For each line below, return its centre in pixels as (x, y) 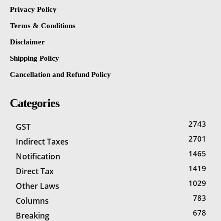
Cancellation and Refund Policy (60, 74)
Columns (32, 201)
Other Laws (37, 186)
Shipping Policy (35, 58)
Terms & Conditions (43, 25)
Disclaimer (27, 42)
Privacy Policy (33, 9)
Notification (38, 156)
